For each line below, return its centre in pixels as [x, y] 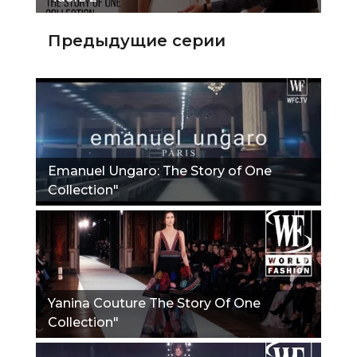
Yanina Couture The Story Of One [154, 303]
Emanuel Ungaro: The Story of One [160, 171]
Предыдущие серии [137, 40]
